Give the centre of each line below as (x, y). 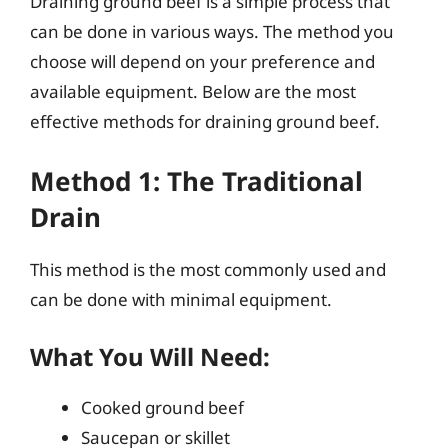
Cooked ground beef (162, 407)
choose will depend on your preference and (202, 61)
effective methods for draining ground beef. (205, 121)
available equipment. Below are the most (193, 91)
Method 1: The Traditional (196, 180)
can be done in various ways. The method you (212, 31)
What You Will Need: (150, 356)
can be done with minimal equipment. (181, 299)
